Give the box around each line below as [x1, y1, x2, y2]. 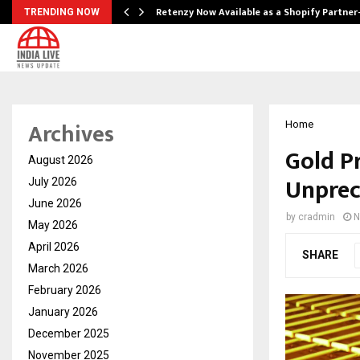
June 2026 [28, 197, 82, 210]
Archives [28, 116, 114, 153]
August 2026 [28, 153, 93, 166]
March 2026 [28, 262, 88, 275]
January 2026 [28, 305, 98, 318]
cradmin [298, 211, 335, 223]
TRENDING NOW [24, 6, 100, 18]
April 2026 [28, 240, 80, 253]
